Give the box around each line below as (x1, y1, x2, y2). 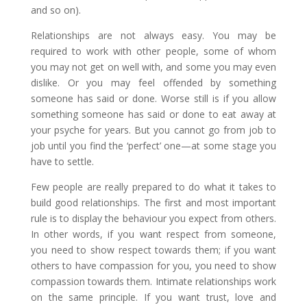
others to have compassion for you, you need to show (30, 259, 277, 272)
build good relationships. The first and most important (30, 196, 277, 209)
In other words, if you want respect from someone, (30, 228, 277, 241)
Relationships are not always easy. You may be (30, 29, 277, 42)
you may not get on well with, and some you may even (30, 60, 277, 73)
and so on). (30, 3, 81, 16)
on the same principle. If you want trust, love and (30, 291, 277, 304)
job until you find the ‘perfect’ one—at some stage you (30, 139, 277, 152)
